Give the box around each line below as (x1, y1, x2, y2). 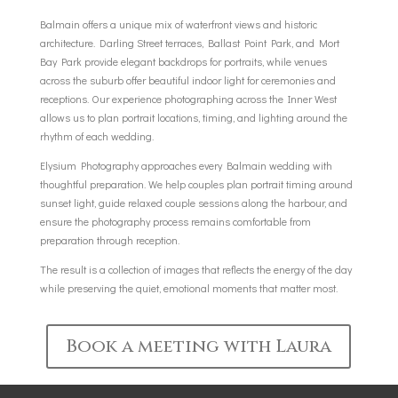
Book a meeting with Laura (66, 333, 332, 358)
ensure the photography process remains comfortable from (39, 213, 311, 228)
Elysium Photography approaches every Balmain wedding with (39, 157, 332, 172)
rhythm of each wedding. (39, 128, 154, 143)
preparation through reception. (39, 232, 179, 247)
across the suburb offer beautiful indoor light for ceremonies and (39, 72, 336, 87)
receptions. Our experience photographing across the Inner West (39, 91, 337, 106)
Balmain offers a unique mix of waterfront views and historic (39, 16, 317, 31)
